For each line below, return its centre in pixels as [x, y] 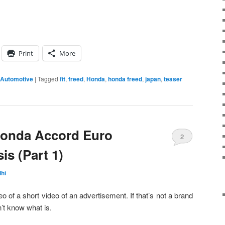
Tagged [48, 79]
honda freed [125, 79]
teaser [173, 79]
